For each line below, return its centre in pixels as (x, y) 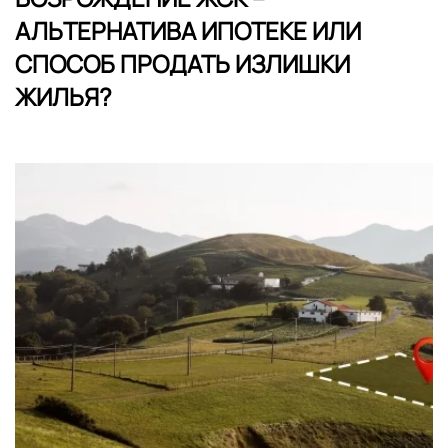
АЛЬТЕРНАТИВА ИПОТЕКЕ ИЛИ (188, 30)
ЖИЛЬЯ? (63, 96)
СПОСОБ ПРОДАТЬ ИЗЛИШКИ (182, 63)
